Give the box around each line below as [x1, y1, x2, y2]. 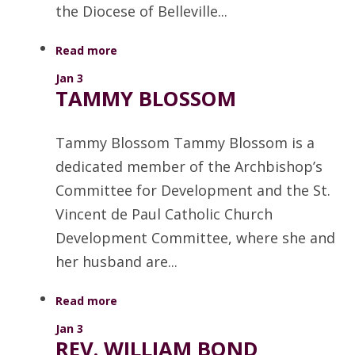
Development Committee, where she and [55, 228, 335, 248]
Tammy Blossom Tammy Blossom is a [55, 133, 315, 153]
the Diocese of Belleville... [55, 2, 227, 21]
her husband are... [55, 252, 177, 272]
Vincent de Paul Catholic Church [55, 204, 273, 224]
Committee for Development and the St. [55, 181, 330, 200]
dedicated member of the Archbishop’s [55, 157, 323, 177]
